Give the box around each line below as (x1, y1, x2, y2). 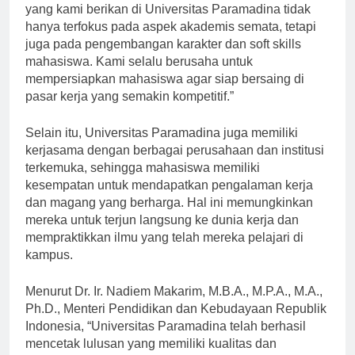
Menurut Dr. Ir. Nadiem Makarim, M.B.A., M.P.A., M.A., (25, 298, 323, 312)
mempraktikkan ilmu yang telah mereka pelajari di (25, 244, 303, 258)
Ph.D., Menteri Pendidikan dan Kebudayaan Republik (25, 315, 326, 330)
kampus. (25, 261, 73, 276)
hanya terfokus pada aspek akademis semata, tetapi (25, 33, 316, 48)
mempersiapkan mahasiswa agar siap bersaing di (25, 86, 304, 100)
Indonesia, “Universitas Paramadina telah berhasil (25, 333, 306, 347)
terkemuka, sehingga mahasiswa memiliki (25, 174, 260, 189)
